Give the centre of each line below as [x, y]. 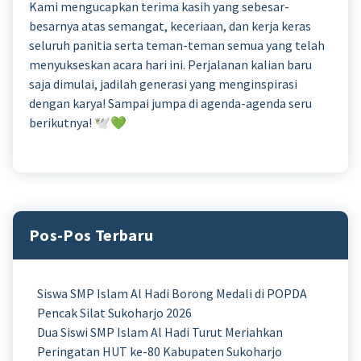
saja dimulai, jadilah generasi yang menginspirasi [163, 83]
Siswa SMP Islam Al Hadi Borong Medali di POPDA [172, 293]
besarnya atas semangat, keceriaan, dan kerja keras [170, 25]
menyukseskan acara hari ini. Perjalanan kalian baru [170, 64]
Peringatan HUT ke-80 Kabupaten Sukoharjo [160, 351]
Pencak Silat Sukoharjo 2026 [114, 312]
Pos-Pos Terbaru [91, 234]
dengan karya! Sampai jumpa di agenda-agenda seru [170, 103]
